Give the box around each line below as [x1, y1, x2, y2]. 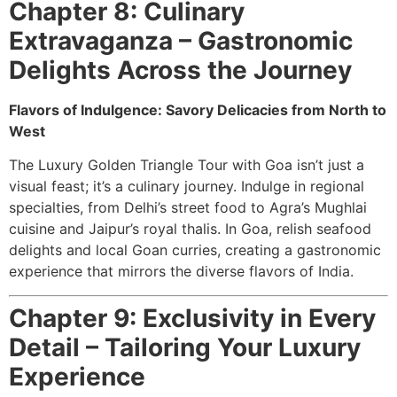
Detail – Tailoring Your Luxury [9, 331, 361, 362]
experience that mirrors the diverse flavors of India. [9, 262, 354, 281]
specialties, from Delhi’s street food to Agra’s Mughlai [9, 198, 367, 217]
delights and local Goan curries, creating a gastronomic [9, 241, 381, 260]
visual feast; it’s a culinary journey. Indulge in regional [9, 177, 364, 196]
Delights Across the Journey [9, 54, 352, 85]
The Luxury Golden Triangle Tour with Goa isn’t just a [9, 156, 364, 175]
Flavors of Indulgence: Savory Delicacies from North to [9, 100, 386, 119]
